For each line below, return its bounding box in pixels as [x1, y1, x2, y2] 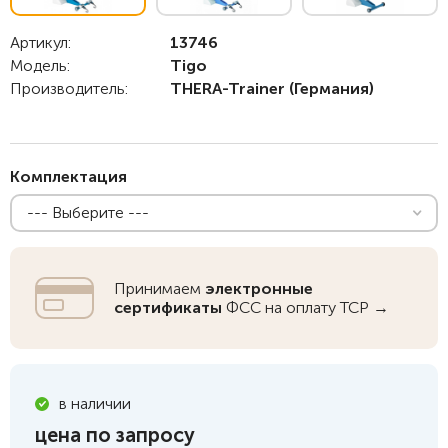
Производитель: [10, 79, 128, 98]
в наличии [59, 394, 131, 413]
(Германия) [285, 79, 374, 98]
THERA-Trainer [170, 79, 285, 98]
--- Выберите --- [27, 203, 149, 222]
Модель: [10, 56, 70, 75]
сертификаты [114, 298, 222, 317]
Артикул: [10, 33, 71, 52]
